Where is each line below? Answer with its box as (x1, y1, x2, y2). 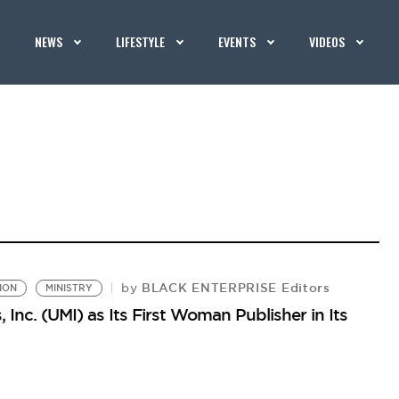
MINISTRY (45, 282, 93, 294)
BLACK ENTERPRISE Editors (137, 280, 330, 296)
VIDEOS (309, 32, 346, 51)
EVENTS (218, 32, 256, 51)
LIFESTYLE (116, 32, 166, 51)
